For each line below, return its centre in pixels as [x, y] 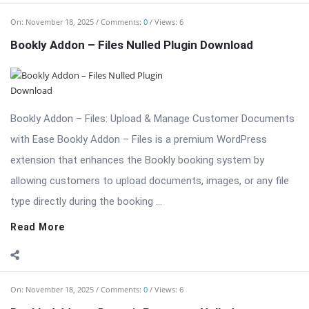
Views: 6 [169, 101]
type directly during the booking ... [86, 13]
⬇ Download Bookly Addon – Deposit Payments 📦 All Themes [154, 292]
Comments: [122, 101]
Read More [38, 39]
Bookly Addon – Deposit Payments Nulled [122, 124]
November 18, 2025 [60, 101]
